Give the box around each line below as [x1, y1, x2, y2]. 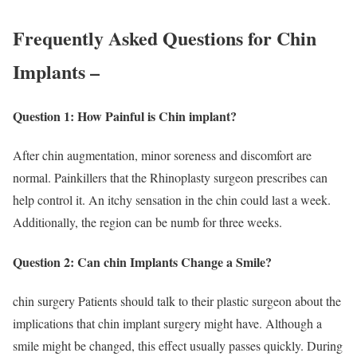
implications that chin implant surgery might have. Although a [13, 315, 322, 331]
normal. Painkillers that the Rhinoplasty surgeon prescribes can [13, 169, 328, 186]
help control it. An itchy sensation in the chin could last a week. [13, 191, 331, 209]
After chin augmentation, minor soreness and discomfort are [13, 147, 312, 164]
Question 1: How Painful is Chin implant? [13, 107, 237, 126]
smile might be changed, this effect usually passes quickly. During [13, 337, 343, 354]
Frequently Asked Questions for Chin [13, 23, 316, 52]
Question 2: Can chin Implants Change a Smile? [13, 252, 272, 271]
